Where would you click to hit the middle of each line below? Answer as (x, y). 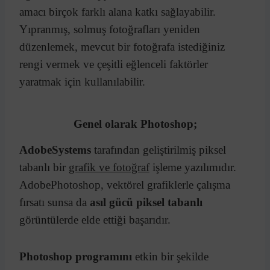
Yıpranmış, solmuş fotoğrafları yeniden (110, 29)
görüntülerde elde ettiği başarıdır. (95, 219)
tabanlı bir (44, 167)
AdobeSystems (55, 149)
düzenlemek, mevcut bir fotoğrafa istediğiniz (122, 46)
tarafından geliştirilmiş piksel (159, 149)
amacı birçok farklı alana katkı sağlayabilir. (118, 11)
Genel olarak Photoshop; (135, 124)
